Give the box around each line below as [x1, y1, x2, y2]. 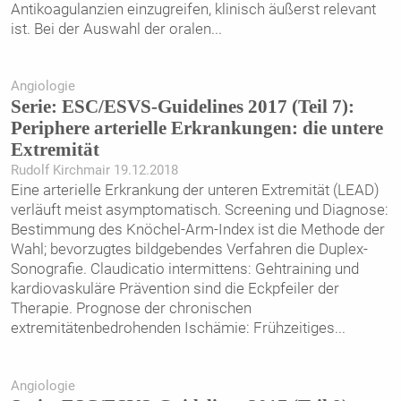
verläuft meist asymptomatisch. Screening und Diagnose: [10, 200, 388, 219]
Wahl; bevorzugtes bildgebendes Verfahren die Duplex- [10, 240, 368, 259]
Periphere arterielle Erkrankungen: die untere [10, 118, 383, 139]
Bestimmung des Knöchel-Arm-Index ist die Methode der [10, 220, 385, 239]
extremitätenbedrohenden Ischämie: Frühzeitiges [10, 319, 335, 337]
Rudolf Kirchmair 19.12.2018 [10, 162, 178, 179]
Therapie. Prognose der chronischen [10, 299, 252, 318]
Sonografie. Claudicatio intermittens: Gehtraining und [10, 260, 359, 278]
